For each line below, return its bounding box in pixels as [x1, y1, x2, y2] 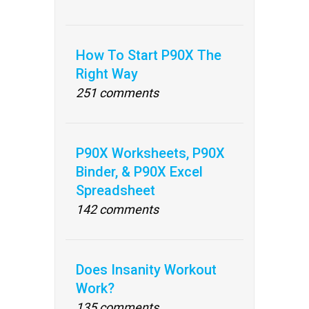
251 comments [76, 86, 159, 100]
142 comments [76, 202, 159, 217]
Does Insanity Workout [76, 261, 217, 278]
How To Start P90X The [76, 47, 221, 63]
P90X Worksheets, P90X [76, 145, 225, 161]
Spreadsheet [76, 182, 155, 199]
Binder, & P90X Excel [76, 163, 203, 180]
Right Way [76, 66, 138, 82]
